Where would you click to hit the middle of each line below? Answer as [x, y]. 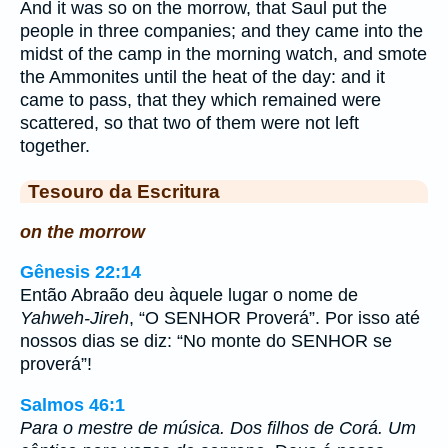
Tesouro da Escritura [124, 191]
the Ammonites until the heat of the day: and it [202, 77]
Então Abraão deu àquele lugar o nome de [189, 295]
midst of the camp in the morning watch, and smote [223, 54]
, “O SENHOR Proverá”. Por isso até [274, 318]
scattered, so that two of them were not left [189, 123]
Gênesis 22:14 [80, 272]
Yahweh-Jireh [74, 318]
